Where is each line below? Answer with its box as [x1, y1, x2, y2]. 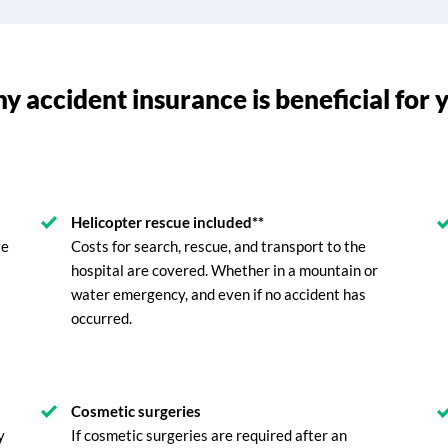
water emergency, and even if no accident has [71, 285, 367, 303]
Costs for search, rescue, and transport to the [71, 237, 367, 255]
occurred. [71, 309, 133, 327]
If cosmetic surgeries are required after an [71, 426, 348, 444]
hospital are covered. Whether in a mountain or [71, 261, 379, 279]
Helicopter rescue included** [71, 213, 265, 231]
